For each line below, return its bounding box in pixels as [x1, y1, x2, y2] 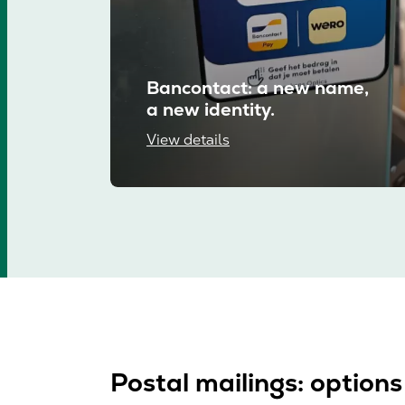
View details [146, 130, 230, 150]
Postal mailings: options [110, 366, 402, 400]
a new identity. [146, 98, 275, 122]
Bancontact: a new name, [146, 76, 369, 100]
